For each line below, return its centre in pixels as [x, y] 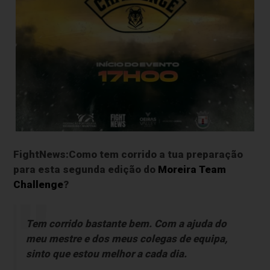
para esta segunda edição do [86, 170]
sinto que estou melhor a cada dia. [106, 254]
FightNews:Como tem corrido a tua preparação [128, 155]
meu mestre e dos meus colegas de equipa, [127, 239]
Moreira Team [192, 170]
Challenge [39, 185]
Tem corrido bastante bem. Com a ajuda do [126, 224]
